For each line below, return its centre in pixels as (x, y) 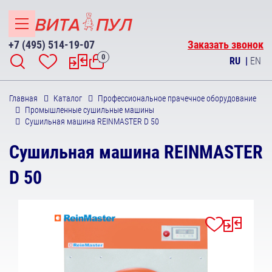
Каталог (68, 98)
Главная (23, 98)
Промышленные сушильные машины (90, 110)
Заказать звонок (226, 45)
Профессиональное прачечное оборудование (177, 98)
